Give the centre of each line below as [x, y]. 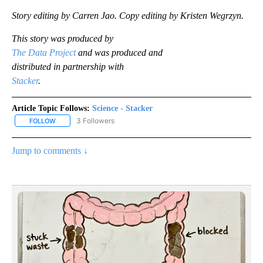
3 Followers [95, 120]
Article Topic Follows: [51, 108]
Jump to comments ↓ [50, 150]
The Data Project [44, 52]
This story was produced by [63, 38]
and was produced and [119, 52]
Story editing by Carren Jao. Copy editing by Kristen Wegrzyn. [128, 15]
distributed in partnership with [68, 66]
